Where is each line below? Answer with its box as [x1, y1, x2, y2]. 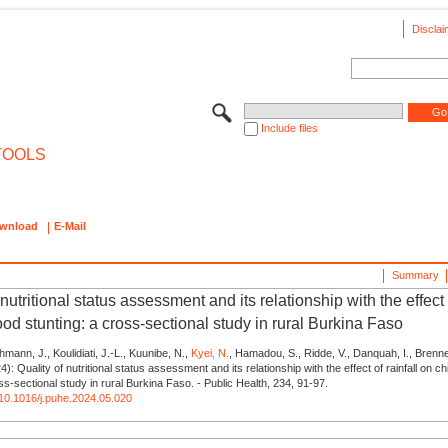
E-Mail [53, 220, 86, 233]
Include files [260, 121, 318, 134]
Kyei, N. [191, 346, 230, 359]
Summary [391, 268, 439, 281]
